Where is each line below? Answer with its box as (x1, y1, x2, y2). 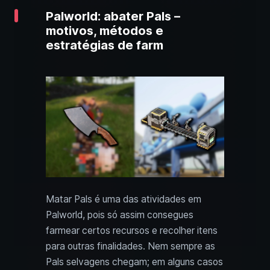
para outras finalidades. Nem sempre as (46, 240, 215, 252)
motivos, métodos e (46, 24, 163, 39)
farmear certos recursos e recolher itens (46, 224, 218, 236)
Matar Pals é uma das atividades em (46, 193, 201, 205)
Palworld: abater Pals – (46, 9, 180, 24)
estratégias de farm (46, 38, 163, 53)
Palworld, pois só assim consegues (46, 209, 193, 221)
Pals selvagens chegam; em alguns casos (46, 256, 223, 268)
